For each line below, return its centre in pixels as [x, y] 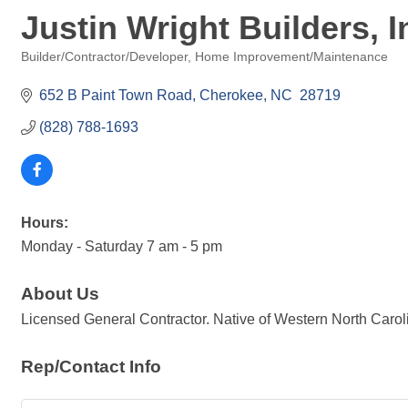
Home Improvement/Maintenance [291, 57]
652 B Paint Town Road [116, 95]
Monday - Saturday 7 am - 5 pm [122, 246]
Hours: [45, 223]
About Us [60, 294]
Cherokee [231, 95]
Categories [50, 70]
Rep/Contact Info [91, 367]
